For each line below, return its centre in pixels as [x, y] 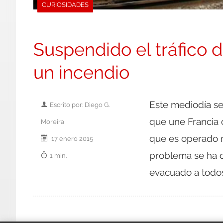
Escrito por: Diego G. [80, 104]
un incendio [81, 72]
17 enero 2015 [71, 138]
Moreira [53, 121]
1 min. [58, 155]
